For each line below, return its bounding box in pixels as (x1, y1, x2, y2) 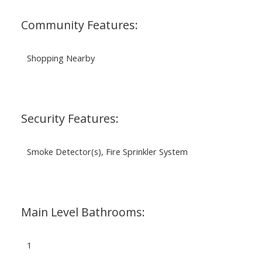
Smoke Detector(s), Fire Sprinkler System (26, 145, 188, 157)
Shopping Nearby (26, 51, 95, 64)
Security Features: (20, 110, 119, 126)
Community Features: (20, 16, 138, 33)
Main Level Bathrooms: (20, 204, 145, 220)
